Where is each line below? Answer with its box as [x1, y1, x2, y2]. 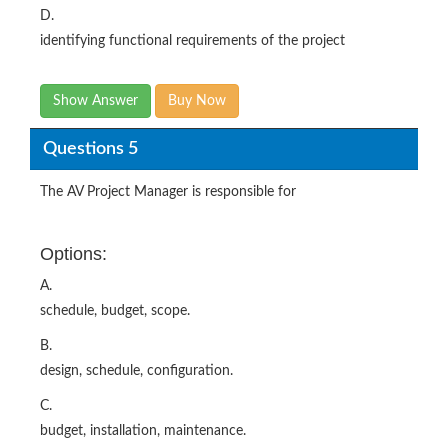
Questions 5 [42, 139, 138, 158]
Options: [40, 244, 107, 264]
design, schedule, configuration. [40, 364, 233, 378]
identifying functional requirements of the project [40, 34, 345, 48]
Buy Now [168, 94, 226, 108]
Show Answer [53, 94, 138, 108]
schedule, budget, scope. [40, 304, 190, 318]
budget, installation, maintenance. [40, 424, 246, 438]
